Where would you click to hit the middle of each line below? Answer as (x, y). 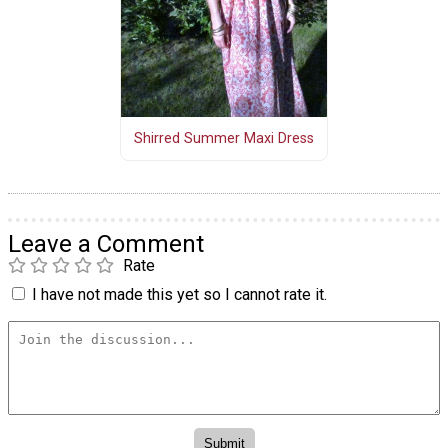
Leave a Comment (106, 244)
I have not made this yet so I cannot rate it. (179, 295)
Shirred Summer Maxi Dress (223, 138)
